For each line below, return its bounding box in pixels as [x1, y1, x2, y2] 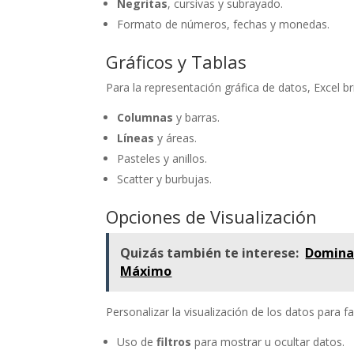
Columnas [117, 110, 174, 126]
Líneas [117, 130, 155, 146]
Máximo [120, 262, 172, 281]
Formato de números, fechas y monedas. [117, 17, 330, 32]
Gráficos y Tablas [106, 50, 247, 74]
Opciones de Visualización [106, 205, 318, 229]
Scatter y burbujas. [117, 171, 213, 187]
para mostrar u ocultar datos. [191, 334, 345, 350]
